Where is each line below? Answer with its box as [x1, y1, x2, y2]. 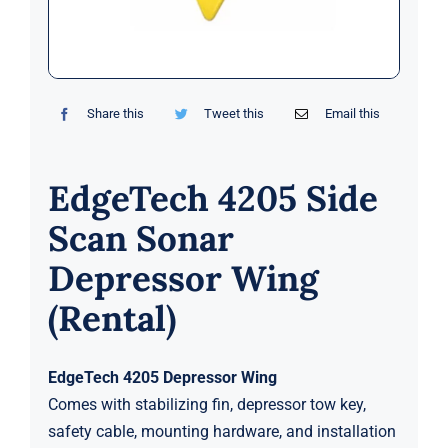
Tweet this [204, 106, 265, 122]
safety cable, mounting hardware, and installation [47, 422, 396, 442]
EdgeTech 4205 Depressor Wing [47, 368, 277, 388]
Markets [24, 25, 81, 44]
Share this [87, 106, 145, 122]
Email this [324, 106, 380, 122]
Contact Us [24, 137, 101, 156]
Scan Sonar [47, 216, 234, 262]
